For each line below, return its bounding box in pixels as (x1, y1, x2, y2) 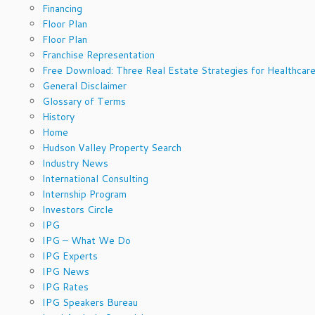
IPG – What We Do (42, 233, 131, 247)
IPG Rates (42, 279, 89, 294)
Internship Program (42, 186, 127, 201)
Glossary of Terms (42, 94, 126, 108)
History (42, 109, 75, 124)
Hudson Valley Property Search (42, 140, 181, 155)
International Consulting (42, 171, 148, 186)
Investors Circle (42, 202, 113, 217)
